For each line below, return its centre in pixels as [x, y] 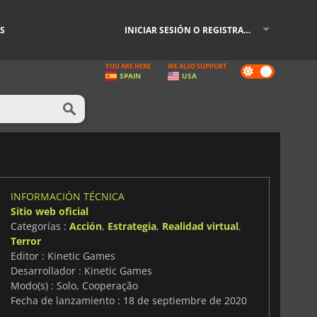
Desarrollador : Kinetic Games [81, 270]
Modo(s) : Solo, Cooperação [74, 285]
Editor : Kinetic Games [63, 255]
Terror [25, 241]
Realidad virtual [200, 226]
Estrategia [132, 226]
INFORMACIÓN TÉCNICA [67, 196]
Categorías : [40, 226]
